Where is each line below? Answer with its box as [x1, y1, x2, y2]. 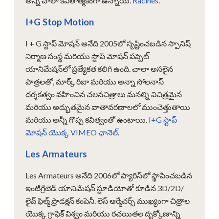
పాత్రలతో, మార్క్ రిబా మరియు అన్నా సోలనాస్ [25, 76, 164, 86]
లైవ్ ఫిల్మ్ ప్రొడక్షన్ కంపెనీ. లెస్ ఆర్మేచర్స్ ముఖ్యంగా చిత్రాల [25, 196, 190, 205]
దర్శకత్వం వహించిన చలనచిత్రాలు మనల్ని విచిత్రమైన [25, 89, 182, 99]
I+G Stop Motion [25, 16, 94, 27]
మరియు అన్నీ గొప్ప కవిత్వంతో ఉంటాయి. [25, 114, 147, 124]
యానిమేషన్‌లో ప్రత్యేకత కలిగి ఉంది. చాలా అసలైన [25, 64, 173, 73]
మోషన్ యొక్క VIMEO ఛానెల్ [25, 127, 118, 137]
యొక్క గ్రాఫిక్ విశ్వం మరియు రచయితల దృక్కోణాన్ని [25, 208, 180, 218]
